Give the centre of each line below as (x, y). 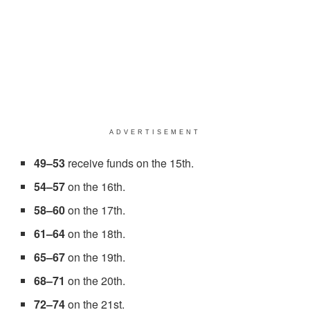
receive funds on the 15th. (130, 163)
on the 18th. (95, 234)
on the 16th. (95, 187)
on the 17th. (95, 210)
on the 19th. (95, 257)
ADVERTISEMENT (155, 133)
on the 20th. (95, 281)
